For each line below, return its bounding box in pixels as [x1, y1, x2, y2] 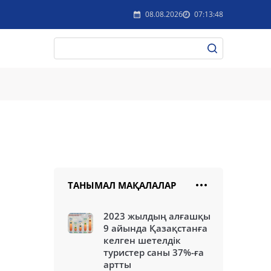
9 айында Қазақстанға [103, 222, 207, 234]
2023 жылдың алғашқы [103, 210, 211, 222]
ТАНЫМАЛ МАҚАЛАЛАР [68, 179, 176, 191]
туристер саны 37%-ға [103, 246, 204, 258]
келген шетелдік [103, 234, 181, 246]
